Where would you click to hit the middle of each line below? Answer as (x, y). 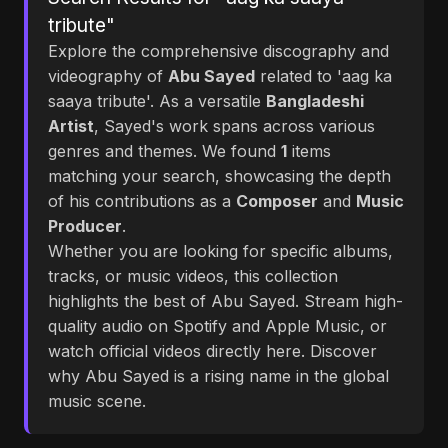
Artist (71, 126)
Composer (277, 201)
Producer (85, 226)
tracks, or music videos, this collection (193, 276)
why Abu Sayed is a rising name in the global (218, 376)
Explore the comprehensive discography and (218, 51)
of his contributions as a (142, 201)
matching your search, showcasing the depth (219, 176)
